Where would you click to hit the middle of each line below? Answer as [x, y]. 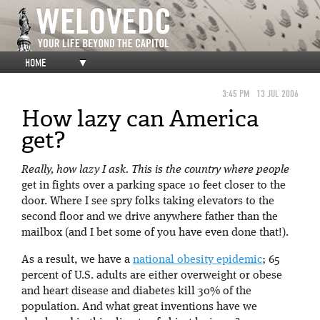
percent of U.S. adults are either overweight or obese [152, 276]
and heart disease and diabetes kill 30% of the [136, 291]
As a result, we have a [77, 260]
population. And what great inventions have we [139, 307]
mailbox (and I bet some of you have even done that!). [155, 233]
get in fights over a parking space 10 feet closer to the [154, 186]
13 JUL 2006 [277, 94]
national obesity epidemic [197, 260]
